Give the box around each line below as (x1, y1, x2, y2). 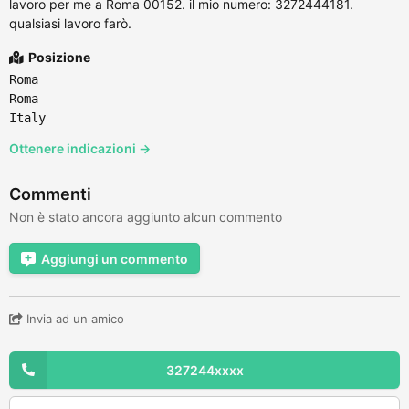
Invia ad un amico (23, 310, 124, 326)
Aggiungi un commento (41, 250, 188, 267)
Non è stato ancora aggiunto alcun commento (9, 208, 282, 225)
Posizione (26, 48, 90, 65)
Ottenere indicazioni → (9, 140, 151, 156)
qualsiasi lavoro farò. (9, 15, 131, 31)
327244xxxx (165, 362, 244, 378)
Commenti (9, 184, 91, 204)
